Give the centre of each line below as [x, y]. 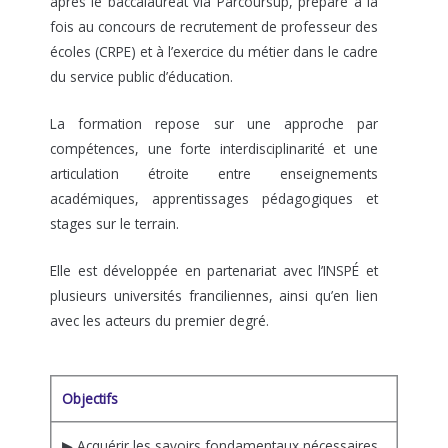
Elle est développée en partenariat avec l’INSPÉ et [214, 270]
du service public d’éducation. [141, 77]
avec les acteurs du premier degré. [159, 320]
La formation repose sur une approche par [214, 124]
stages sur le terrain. [114, 224]
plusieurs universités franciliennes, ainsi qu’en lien [214, 295]
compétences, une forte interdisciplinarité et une [214, 149]
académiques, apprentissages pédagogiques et [214, 199]
